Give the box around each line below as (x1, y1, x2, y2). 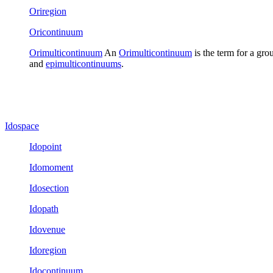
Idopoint (29, 141, 62, 152)
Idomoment (29, 161, 73, 172)
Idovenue (29, 224, 65, 235)
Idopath (29, 203, 58, 214)
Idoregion (29, 244, 66, 255)
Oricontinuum (29, 26, 83, 37)
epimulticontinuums (46, 58, 121, 69)
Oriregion (29, 5, 66, 16)
